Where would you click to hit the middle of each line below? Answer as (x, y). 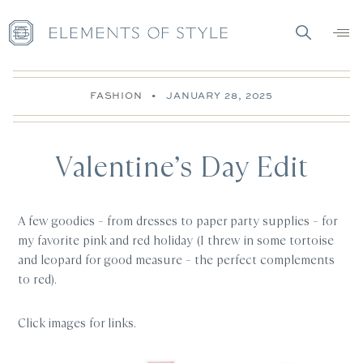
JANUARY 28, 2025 (220, 95)
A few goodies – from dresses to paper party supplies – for (178, 221)
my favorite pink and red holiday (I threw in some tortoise (176, 240)
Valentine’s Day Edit (181, 167)
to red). (38, 279)
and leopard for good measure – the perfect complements (177, 260)
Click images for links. (77, 323)
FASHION (116, 95)
